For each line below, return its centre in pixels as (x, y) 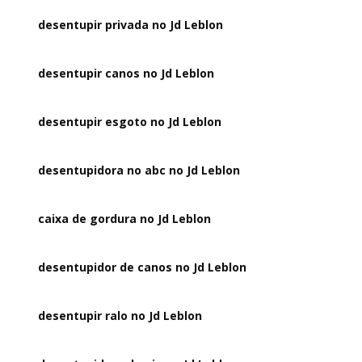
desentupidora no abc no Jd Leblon (139, 170)
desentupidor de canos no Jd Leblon (143, 267)
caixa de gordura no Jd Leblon (125, 219)
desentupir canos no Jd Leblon (126, 73)
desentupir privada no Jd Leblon (131, 25)
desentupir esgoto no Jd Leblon (130, 122)
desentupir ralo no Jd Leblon (120, 316)
